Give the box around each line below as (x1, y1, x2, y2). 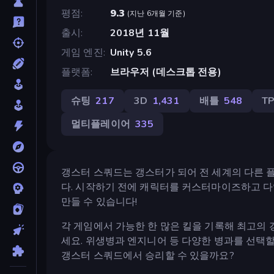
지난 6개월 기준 (130, 8, 183, 18)
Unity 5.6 (109, 45, 152, 59)
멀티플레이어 (71, 117, 130, 131)
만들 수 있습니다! (61, 194, 138, 209)
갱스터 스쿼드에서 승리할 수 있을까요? (61, 248, 234, 262)
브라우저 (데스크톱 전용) (109, 65, 221, 79)
